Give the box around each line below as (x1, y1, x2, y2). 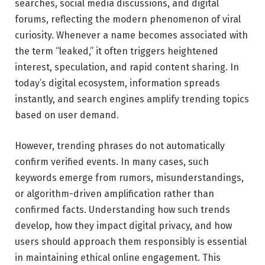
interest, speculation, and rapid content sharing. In (15, 61, 239, 73)
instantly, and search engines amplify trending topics (15, 93, 249, 105)
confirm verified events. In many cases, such (15, 156, 209, 167)
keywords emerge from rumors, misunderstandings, (15, 172, 244, 183)
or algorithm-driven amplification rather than (15, 188, 214, 199)
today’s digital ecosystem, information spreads (15, 77, 220, 89)
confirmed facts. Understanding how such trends (15, 203, 230, 215)
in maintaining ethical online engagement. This (15, 251, 221, 263)
